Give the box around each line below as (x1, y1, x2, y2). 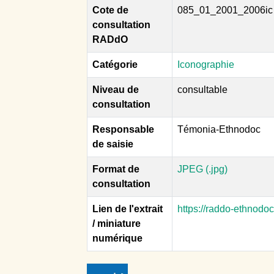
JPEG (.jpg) (177, 163, 228, 174)
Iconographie (177, 59, 234, 70)
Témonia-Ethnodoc (177, 124, 261, 135)
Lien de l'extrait (92, 203, 163, 214)
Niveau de (92, 84, 139, 95)
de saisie (92, 138, 133, 149)
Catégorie (92, 59, 138, 70)
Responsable (92, 124, 154, 135)
